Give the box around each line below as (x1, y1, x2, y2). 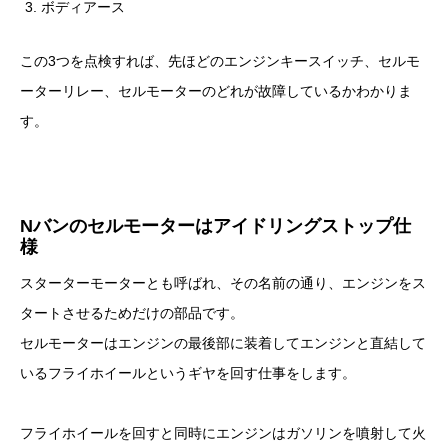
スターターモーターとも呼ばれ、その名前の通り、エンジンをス (20, 275, 426, 292)
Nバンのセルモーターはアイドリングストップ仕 (20, 216, 411, 237)
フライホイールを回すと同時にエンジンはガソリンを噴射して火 (20, 425, 426, 442)
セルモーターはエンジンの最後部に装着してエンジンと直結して (20, 335, 426, 352)
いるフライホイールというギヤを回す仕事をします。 (20, 365, 356, 382)
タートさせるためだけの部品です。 (20, 305, 244, 322)
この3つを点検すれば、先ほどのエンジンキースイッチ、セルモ (20, 53, 420, 70)
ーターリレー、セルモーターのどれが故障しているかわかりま (20, 83, 412, 100)
